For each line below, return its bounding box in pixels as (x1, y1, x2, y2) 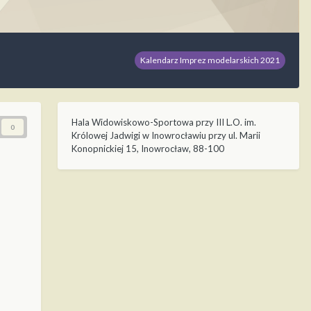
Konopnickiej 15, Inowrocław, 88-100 (72, 142, 224, 154)
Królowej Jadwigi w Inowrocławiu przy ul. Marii (72, 129, 260, 141)
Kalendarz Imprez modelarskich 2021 (140, 54, 280, 65)
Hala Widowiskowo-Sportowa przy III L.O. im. (72, 116, 256, 128)
